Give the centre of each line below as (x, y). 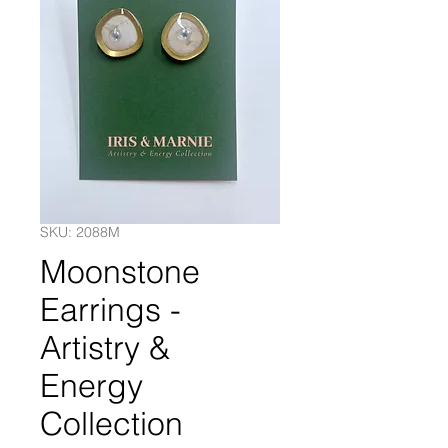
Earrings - (110, 310)
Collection (111, 424)
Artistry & (105, 348)
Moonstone (120, 272)
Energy (91, 386)
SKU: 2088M (80, 232)
